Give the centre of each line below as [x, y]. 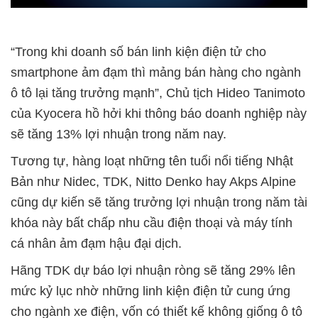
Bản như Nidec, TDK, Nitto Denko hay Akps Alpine [153, 182]
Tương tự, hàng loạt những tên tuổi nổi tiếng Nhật [152, 161]
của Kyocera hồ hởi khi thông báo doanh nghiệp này [159, 114]
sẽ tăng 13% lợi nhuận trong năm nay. [119, 135]
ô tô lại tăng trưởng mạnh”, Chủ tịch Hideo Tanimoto [158, 93]
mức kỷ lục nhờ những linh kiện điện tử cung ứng [150, 291]
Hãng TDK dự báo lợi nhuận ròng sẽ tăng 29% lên [153, 271]
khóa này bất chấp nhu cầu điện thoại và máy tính [152, 223]
